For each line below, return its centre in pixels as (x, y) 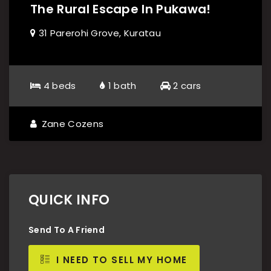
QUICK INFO (69, 200)
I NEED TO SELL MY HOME (120, 260)
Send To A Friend (67, 230)
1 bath (121, 85)
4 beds (58, 85)
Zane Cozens (71, 123)
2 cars (186, 85)
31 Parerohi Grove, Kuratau (98, 33)
